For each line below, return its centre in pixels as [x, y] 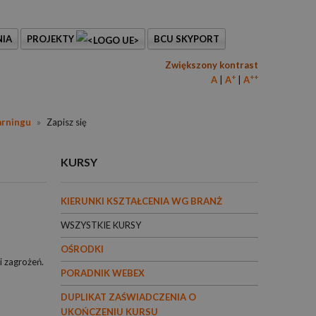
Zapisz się [66, 122]
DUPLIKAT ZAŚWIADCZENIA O [128, 297]
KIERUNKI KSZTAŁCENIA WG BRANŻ [141, 201]
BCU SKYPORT [187, 39]
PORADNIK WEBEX [103, 273]
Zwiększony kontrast [212, 65]
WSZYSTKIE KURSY [101, 225]
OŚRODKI [82, 249]
